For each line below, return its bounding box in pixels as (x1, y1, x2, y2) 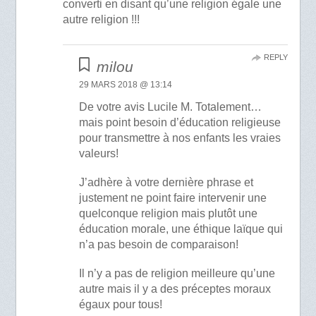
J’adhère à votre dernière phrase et (78, 176, 253, 189)
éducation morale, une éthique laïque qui (78, 223, 283, 236)
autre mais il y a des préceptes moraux (78, 283, 271, 296)
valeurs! (78, 147, 119, 160)
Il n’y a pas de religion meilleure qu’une (78, 267, 275, 280)
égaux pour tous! (78, 298, 162, 311)
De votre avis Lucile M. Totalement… (78, 101, 262, 114)
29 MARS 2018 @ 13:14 (78, 80, 172, 90)
